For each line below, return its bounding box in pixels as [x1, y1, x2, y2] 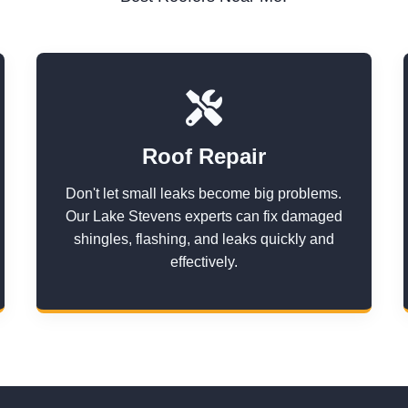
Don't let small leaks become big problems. [66, 186, 342, 201]
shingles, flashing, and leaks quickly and [73, 231, 334, 247]
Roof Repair [141, 144, 266, 168]
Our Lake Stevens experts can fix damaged [65, 209, 342, 224]
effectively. [169, 254, 238, 270]
